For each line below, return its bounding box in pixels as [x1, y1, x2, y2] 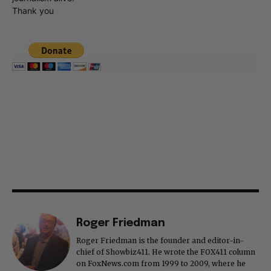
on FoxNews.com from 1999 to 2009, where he [76, 259, 246, 269]
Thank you [12, 5, 54, 16]
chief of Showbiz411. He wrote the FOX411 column [76, 247, 255, 257]
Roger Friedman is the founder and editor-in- [76, 236, 244, 246]
